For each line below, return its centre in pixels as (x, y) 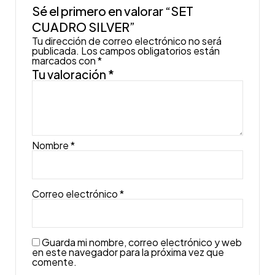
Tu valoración (70, 74)
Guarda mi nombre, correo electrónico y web (142, 242)
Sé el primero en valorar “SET (113, 10)
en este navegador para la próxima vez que (128, 252)
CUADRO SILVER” (84, 26)
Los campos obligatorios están (151, 50)
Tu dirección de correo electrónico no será (127, 41)
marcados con (65, 60)
